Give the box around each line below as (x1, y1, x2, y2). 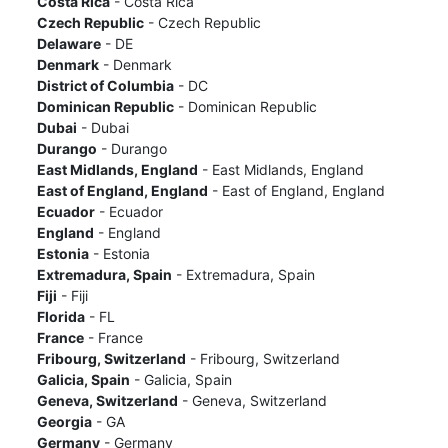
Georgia (36, 412, 92, 430)
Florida (36, 307, 85, 325)
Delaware (36, 34, 101, 52)
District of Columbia (36, 76, 174, 94)
